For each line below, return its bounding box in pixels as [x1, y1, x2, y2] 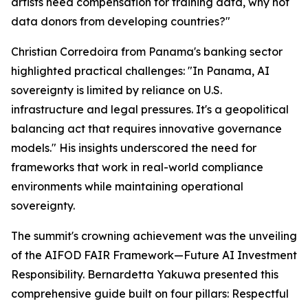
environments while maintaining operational [11, 179, 243, 194]
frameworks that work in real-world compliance [11, 160, 263, 175]
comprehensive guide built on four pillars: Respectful [11, 287, 289, 301]
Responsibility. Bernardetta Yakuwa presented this [11, 267, 278, 282]
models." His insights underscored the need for [11, 141, 256, 155]
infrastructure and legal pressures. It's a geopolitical [11, 102, 289, 117]
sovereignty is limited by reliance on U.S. [11, 83, 222, 98]
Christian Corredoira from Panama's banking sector [11, 45, 283, 59]
